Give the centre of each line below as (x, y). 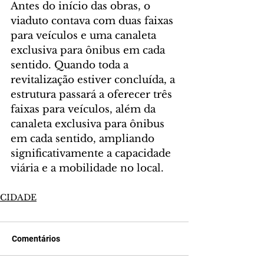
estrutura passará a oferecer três (93, 95)
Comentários (36, 239)
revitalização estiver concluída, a (94, 80)
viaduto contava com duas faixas (93, 21)
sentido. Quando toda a (71, 65)
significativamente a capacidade (92, 154)
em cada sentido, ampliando (84, 139)
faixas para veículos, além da (85, 110)
